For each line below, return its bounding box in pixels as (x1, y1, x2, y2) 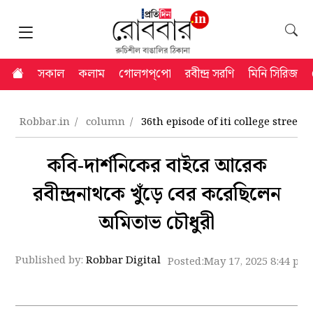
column (86, 113, 129, 131)
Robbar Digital (86, 252, 161, 270)
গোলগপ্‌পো (119, 64, 171, 84)
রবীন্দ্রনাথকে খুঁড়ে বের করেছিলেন (32, 178, 281, 210)
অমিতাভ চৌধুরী (99, 207, 214, 239)
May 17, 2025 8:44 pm (204, 253, 310, 270)
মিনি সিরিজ (248, 64, 298, 84)
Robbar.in (20, 113, 73, 131)
